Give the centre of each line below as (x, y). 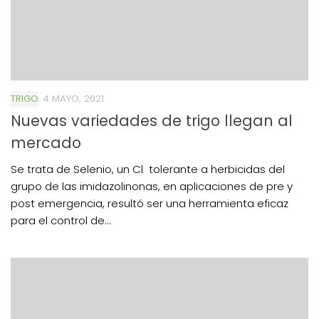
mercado (46, 142)
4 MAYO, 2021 (73, 98)
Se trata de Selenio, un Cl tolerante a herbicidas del (148, 169)
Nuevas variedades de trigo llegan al (152, 120)
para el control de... (61, 220)
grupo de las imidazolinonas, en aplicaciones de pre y (152, 186)
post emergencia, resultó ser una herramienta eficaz (151, 203)
